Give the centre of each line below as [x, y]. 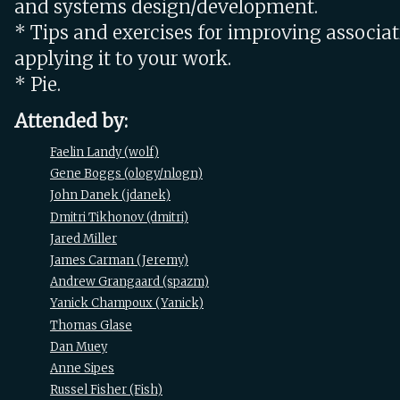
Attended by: [71, 121]
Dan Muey [79, 346]
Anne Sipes [82, 369]
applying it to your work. [123, 59]
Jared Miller [83, 238]
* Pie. [37, 85]
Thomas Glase [91, 325]
